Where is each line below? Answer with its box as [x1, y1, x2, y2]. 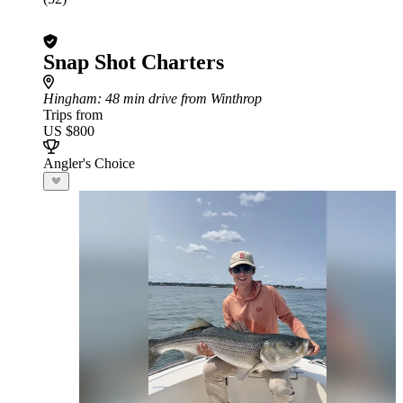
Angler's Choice [43, 156, 135, 171]
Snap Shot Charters [43, 50, 224, 74]
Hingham [43, 91, 97, 106]
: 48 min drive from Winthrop [97, 91, 262, 106]
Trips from [43, 107, 103, 122]
